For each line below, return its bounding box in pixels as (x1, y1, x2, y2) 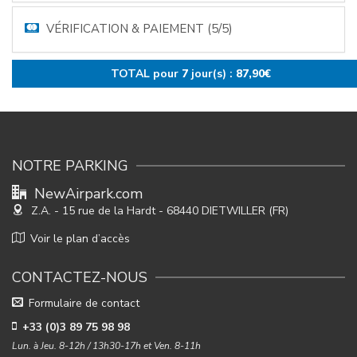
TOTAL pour (110, 66, 182, 82)
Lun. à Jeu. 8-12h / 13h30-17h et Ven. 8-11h (12, 339, 201, 353)
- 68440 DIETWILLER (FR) (159, 203, 288, 219)
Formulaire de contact (29, 296, 139, 312)
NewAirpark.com (34, 184, 143, 204)
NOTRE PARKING (12, 156, 128, 176)
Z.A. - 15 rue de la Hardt (31, 203, 159, 219)
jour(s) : (187, 66, 236, 82)
